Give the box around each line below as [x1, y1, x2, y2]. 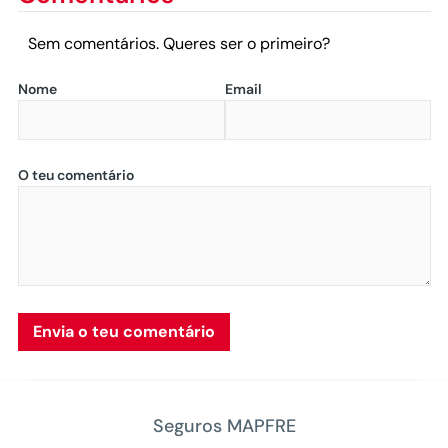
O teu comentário [18, 165, 134, 184]
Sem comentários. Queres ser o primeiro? [28, 32, 330, 54]
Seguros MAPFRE [152, 413, 296, 438]
